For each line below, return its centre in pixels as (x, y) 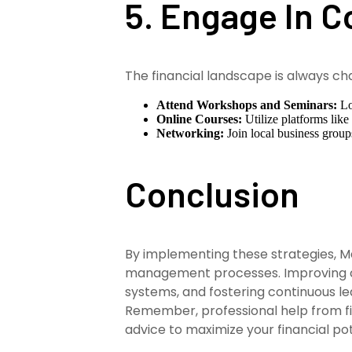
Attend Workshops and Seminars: (247, 105)
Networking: (191, 134)
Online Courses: (200, 119)
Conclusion (213, 193)
